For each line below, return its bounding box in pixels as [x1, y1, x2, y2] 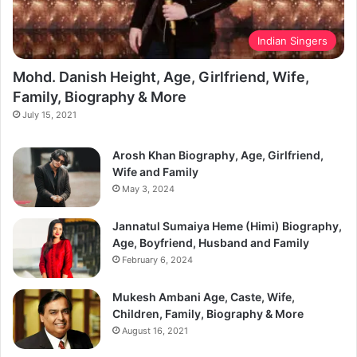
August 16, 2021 [122, 325, 188, 337]
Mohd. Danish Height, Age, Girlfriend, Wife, [13, 69, 309, 86]
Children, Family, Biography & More [112, 307, 304, 321]
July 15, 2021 [22, 109, 76, 121]
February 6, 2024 [122, 254, 193, 266]
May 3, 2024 [122, 183, 175, 195]
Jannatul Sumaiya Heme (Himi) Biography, [112, 219, 342, 233]
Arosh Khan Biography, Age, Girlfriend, [112, 148, 324, 163]
